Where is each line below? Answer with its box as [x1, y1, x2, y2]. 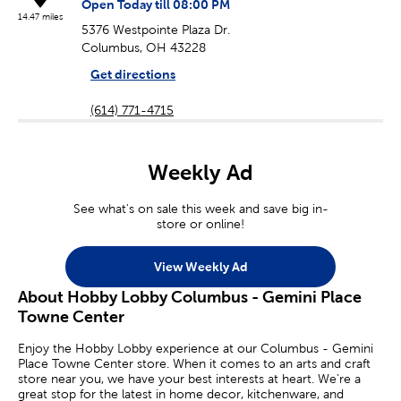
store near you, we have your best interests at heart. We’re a [18, 371, 361, 387]
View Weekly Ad [153, 259, 248, 274]
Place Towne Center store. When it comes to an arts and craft [18, 356, 371, 371]
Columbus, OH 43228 [81, 40, 206, 55]
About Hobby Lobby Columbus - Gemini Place [18, 287, 362, 307]
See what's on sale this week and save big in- [73, 201, 328, 217]
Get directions [90, 67, 175, 82]
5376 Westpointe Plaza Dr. [81, 22, 230, 38]
